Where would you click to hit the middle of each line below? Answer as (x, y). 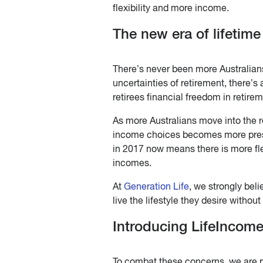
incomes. (132, 163)
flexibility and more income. (171, 8)
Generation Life (156, 186)
